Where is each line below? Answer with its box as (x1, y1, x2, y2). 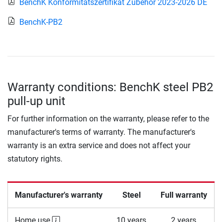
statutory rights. (7, 154, 62, 164)
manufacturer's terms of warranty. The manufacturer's (7, 127, 195, 137)
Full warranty (160, 190, 207, 200)
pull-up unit (7, 94, 65, 109)
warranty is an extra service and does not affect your (7, 141, 190, 151)
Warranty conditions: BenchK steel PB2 (7, 80, 213, 95)
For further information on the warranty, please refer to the (7, 114, 209, 124)
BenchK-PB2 (19, 17, 62, 27)
